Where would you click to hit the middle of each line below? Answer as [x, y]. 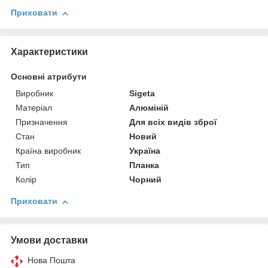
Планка [144, 165]
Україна [145, 151]
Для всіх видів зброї [173, 122]
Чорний [146, 180]
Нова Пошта [51, 261]
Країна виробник [48, 151]
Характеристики [49, 52]
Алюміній [149, 108]
